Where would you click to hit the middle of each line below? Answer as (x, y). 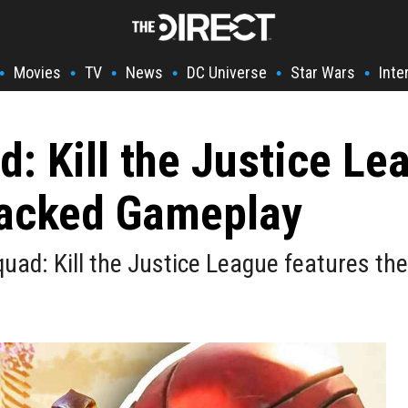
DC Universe (227, 72)
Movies (37, 72)
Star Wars (323, 72)
